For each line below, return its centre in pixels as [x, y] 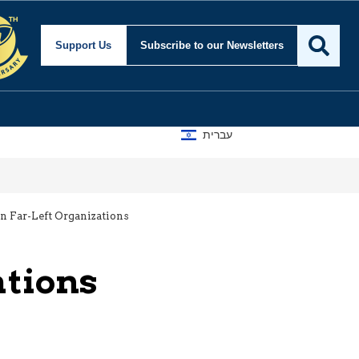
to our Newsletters [239, 46]
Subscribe [167, 46]
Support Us [83, 46]
